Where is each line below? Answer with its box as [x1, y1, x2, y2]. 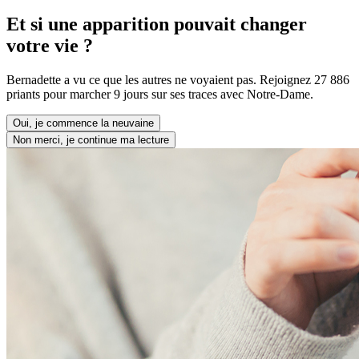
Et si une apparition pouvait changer [6, 13, 307, 34]
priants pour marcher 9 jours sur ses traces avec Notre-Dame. [6, 87, 313, 101]
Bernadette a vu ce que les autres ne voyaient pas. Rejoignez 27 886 [6, 72, 349, 87]
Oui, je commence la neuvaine [13, 116, 154, 129]
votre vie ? [6, 34, 93, 56]
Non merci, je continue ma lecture [13, 133, 169, 146]
